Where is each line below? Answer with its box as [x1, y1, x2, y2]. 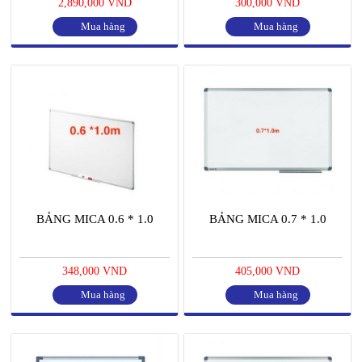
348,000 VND [62, 265, 127, 278]
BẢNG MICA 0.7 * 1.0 [208, 213, 326, 226]
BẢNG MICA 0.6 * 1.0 [36, 213, 154, 226]
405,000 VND [235, 265, 300, 278]
